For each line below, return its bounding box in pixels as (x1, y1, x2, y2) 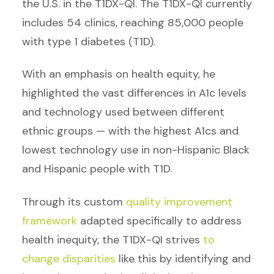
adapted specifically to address (77, 213, 242, 228)
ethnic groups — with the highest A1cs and (22, 124, 239, 139)
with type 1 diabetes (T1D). (22, 34, 155, 49)
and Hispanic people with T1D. (22, 161, 172, 177)
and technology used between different (22, 105, 224, 120)
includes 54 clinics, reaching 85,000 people (22, 15, 243, 30)
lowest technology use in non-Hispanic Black (22, 143, 250, 158)
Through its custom (22, 194, 126, 209)
